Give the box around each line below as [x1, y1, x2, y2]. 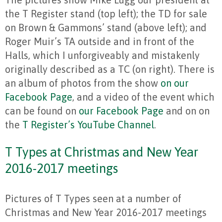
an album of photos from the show [5, 77, 161, 89]
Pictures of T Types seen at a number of [5, 193, 181, 205]
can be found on [5, 105, 79, 117]
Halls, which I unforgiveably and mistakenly [5, 50, 200, 61]
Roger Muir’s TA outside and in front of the [5, 36, 194, 48]
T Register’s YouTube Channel [22, 119, 154, 131]
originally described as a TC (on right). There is [5, 63, 215, 75]
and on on [164, 105, 210, 117]
